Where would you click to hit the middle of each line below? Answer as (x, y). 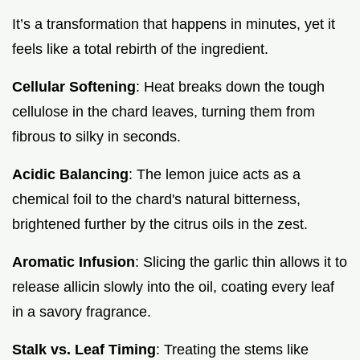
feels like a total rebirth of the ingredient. (140, 49)
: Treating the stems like (232, 349)
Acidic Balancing (70, 174)
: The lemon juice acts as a (215, 174)
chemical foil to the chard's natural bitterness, (156, 199)
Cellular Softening (74, 86)
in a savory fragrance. (82, 311)
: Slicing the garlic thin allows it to (241, 262)
